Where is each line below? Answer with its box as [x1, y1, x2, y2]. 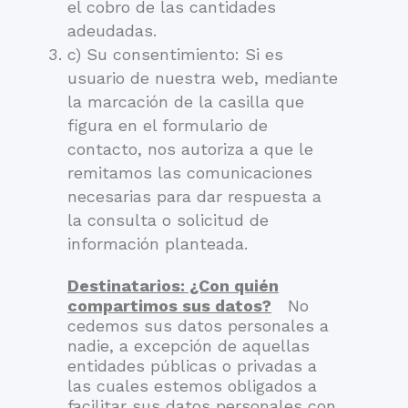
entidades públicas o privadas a [67, 356, 317, 375]
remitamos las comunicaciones [67, 163, 312, 182]
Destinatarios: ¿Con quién [67, 276, 279, 295]
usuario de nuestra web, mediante [67, 68, 338, 87]
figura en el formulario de [67, 116, 268, 135]
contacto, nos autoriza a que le [67, 139, 313, 158]
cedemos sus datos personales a [67, 316, 329, 335]
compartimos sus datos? [67, 296, 271, 315]
